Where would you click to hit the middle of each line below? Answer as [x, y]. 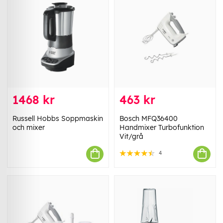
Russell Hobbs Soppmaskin [58, 118]
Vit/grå [131, 136]
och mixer [29, 127]
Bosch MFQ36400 [149, 118]
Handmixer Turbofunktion [162, 127]
